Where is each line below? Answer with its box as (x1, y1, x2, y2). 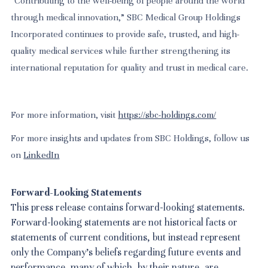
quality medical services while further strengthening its (11, 45, 231, 56)
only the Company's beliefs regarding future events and (11, 246, 242, 258)
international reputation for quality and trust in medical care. (11, 62, 249, 73)
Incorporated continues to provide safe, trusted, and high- (11, 28, 240, 39)
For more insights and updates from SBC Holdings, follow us (11, 133, 250, 144)
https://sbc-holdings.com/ (118, 109, 217, 120)
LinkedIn (23, 150, 60, 160)
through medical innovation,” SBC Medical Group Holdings (11, 11, 241, 23)
